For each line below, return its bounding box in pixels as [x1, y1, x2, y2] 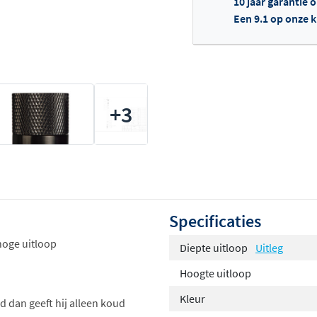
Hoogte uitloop [180, 266, 251, 281]
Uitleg [255, 241, 283, 255]
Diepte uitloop [180, 241, 250, 255]
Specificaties [169, 210, 261, 233]
